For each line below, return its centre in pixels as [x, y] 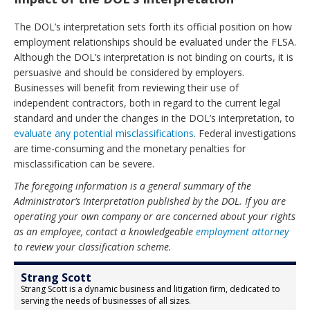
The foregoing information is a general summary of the [133, 186]
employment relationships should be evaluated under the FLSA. [155, 42]
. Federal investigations [245, 133]
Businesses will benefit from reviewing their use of [126, 88]
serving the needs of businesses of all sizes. [106, 301]
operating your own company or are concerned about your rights [155, 216]
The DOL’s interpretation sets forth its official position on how [153, 27]
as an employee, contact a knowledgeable [105, 231]
